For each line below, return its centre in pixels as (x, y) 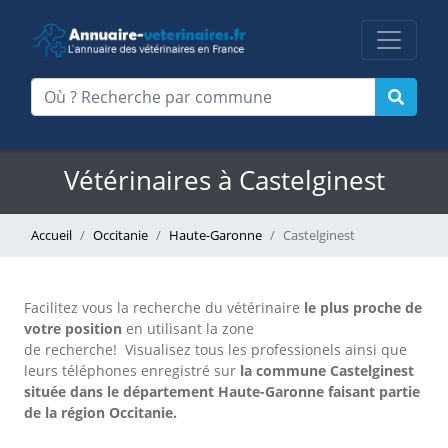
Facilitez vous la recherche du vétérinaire (162, 307)
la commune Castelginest (325, 370)
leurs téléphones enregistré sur (130, 370)
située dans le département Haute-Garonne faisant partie (222, 391)
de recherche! (70, 349)
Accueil (51, 235)
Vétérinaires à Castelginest (224, 180)
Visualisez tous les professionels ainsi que (266, 349)
